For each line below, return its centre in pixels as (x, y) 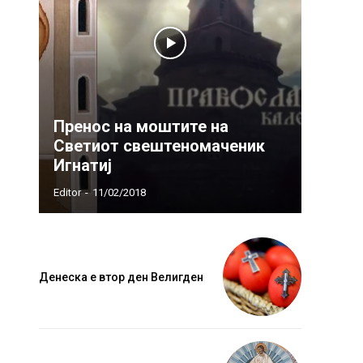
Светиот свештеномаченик (159, 146)
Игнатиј (83, 166)
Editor (67, 193)
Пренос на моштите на (141, 127)
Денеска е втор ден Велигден (121, 277)
